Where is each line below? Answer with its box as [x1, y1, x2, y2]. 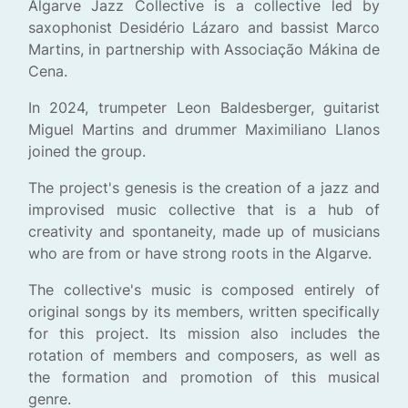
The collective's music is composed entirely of [27, 280, 381, 300]
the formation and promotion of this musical [27, 368, 381, 387]
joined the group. [27, 142, 146, 161]
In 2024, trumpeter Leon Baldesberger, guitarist [27, 98, 381, 117]
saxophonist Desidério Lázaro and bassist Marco [27, 18, 381, 37]
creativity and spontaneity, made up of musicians [27, 222, 381, 241]
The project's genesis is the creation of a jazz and [27, 178, 381, 198]
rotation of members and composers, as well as [27, 346, 381, 365]
